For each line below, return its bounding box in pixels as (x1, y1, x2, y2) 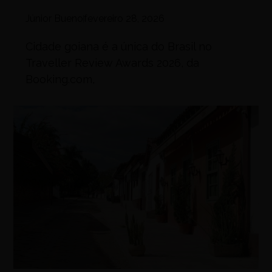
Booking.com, (25, 73, 95, 86)
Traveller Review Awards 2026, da (25, 56, 200, 70)
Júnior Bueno (25, 13, 84, 25)
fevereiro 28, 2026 (84, 13, 165, 25)
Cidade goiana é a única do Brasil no (25, 40, 212, 53)
